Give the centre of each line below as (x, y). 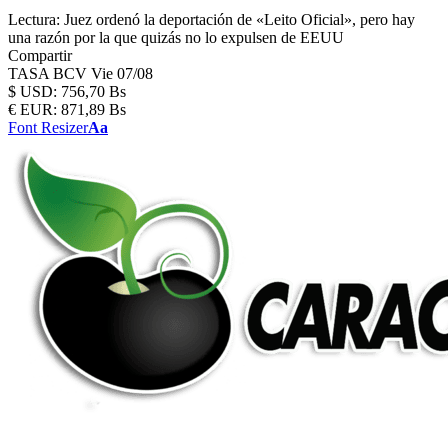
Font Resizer (48, 127)
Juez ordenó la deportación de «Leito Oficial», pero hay (239, 19)
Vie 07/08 (122, 73)
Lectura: (34, 19)
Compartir (40, 55)
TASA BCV (49, 73)
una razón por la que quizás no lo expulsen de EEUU (176, 37)
